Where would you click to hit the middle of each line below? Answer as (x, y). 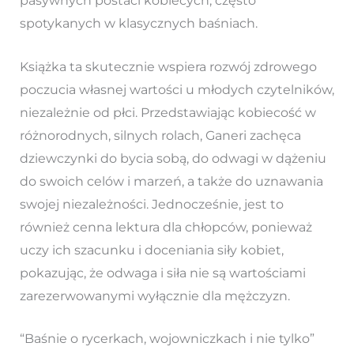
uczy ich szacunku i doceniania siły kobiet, (151, 250)
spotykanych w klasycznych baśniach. (138, 23)
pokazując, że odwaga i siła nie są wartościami (162, 273)
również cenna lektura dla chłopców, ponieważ (166, 227)
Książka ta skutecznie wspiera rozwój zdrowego (168, 66)
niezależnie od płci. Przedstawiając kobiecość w (168, 112)
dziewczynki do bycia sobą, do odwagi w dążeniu (173, 158)
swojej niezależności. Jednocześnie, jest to (151, 204)
